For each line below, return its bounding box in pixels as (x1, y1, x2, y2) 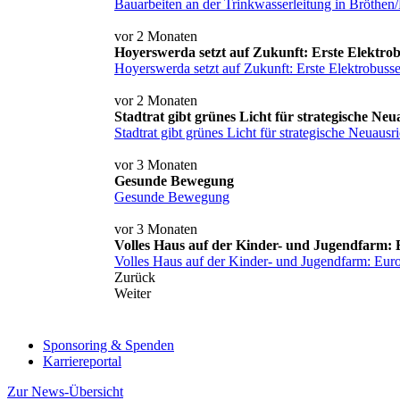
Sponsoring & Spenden (43, 337, 174, 353)
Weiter (114, 285, 151, 301)
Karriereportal (43, 353, 121, 369)
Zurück (114, 269, 155, 285)
